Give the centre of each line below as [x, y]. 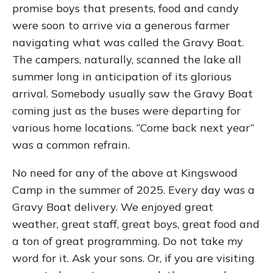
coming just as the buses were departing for [126, 111]
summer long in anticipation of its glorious [122, 76]
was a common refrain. [71, 145]
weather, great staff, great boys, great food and [136, 224]
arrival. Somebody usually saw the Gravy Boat [133, 94]
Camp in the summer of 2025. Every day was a [133, 190]
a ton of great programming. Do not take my [128, 241]
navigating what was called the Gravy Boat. [128, 42]
